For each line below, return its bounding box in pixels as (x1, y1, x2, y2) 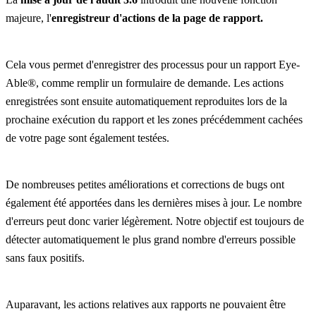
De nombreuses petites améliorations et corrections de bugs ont (6, 178, 284, 191)
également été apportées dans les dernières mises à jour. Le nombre (6, 197, 302, 209)
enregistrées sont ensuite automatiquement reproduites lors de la (6, 95, 287, 108)
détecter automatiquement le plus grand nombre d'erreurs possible (6, 233, 296, 246)
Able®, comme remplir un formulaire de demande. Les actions (6, 77, 284, 90)
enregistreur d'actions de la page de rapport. (51, 12, 263, 25)
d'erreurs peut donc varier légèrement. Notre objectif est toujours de (6, 215, 304, 228)
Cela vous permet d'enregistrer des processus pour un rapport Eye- (6, 59, 300, 71)
